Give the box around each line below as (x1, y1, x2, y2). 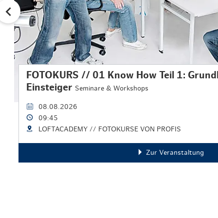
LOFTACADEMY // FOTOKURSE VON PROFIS (38, 126, 181, 133)
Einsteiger (26, 83, 75, 93)
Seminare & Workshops (75, 85, 148, 92)
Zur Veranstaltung (145, 149, 204, 157)
